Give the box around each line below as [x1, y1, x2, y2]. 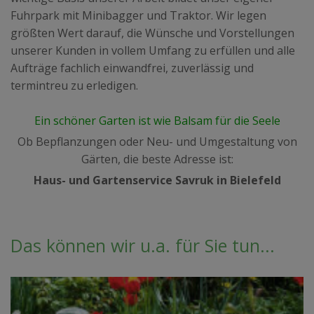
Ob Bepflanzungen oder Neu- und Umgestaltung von [17, 134, 297, 149]
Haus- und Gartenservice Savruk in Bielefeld [33, 172, 281, 188]
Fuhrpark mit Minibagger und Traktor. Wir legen [11, 8, 266, 23]
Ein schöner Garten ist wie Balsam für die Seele [34, 113, 280, 128]
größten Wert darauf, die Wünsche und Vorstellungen [11, 25, 294, 41]
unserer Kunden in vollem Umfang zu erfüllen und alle [11, 43, 295, 58]
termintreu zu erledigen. [11, 78, 138, 93]
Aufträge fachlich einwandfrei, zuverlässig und [11, 60, 254, 76]
